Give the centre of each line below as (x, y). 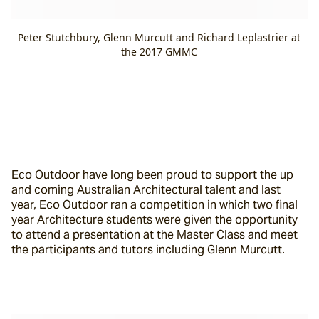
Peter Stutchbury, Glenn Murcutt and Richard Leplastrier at (159, 37)
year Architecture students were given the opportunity (155, 220)
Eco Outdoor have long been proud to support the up (152, 175)
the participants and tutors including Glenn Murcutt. (148, 250)
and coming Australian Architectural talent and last (146, 190)
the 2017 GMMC (159, 52)
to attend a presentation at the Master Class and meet (155, 235)
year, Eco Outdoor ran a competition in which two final (155, 205)
